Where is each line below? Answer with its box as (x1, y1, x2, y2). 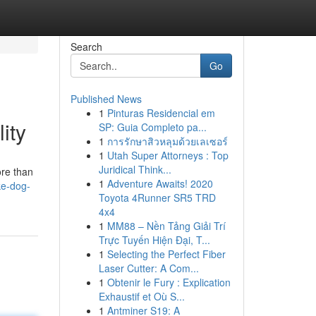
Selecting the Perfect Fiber (107, 247, 226, 261)
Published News (70, 92, 142, 106)
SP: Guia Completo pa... (98, 120, 207, 134)
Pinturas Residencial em (107, 106, 215, 120)
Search (70, 39, 102, 54)
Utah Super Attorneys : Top (107, 148, 229, 162)
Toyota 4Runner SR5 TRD (98, 190, 216, 205)
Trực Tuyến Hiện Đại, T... (98, 233, 210, 247)
